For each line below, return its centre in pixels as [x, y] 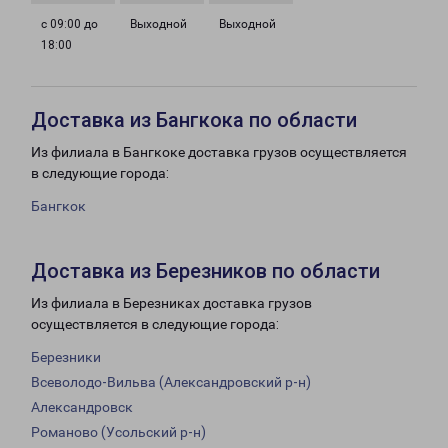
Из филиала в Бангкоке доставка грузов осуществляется [219, 152]
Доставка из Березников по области [205, 271]
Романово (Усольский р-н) [118, 432]
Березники [66, 357]
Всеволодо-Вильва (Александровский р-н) [171, 382]
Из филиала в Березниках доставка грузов [171, 303]
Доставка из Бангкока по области [194, 120]
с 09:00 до [69, 24]
